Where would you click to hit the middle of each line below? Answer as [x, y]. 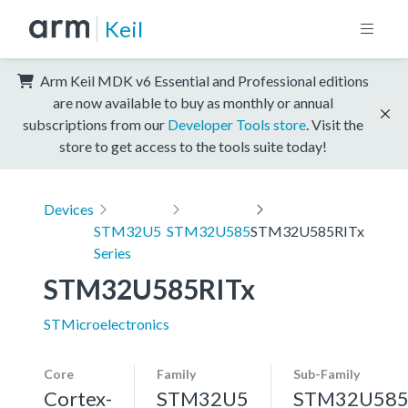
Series [112, 252]
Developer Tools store [237, 124]
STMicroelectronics [107, 323]
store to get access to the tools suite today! [193, 146]
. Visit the [335, 124]
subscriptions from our [95, 124]
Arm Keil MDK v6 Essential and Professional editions [203, 80]
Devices [69, 209]
